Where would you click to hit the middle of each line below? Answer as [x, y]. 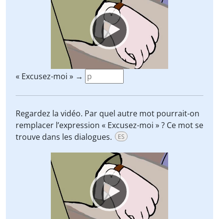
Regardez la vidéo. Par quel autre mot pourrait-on [108, 113]
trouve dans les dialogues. [65, 137]
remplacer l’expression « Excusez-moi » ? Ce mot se [109, 125]
